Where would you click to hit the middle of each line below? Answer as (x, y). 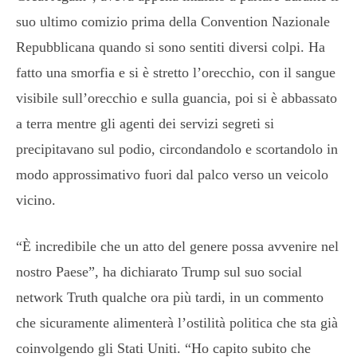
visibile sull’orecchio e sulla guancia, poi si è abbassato (177, 98)
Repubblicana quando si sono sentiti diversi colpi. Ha (171, 47)
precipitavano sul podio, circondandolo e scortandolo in (177, 149)
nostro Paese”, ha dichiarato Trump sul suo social (159, 271)
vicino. (36, 200)
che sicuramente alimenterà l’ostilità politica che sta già (177, 322)
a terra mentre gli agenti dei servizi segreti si (145, 123)
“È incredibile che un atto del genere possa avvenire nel (177, 246)
